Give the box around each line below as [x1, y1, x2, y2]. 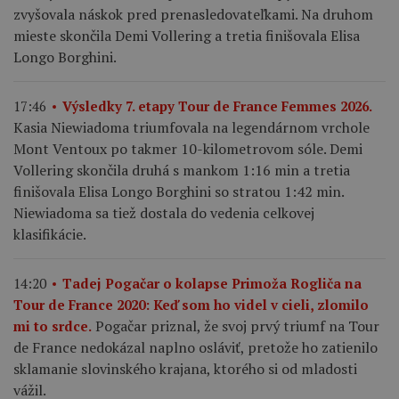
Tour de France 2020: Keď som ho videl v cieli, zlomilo [13, 295, 369, 313]
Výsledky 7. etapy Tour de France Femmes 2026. [62, 96, 372, 115]
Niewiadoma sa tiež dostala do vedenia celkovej [13, 202, 314, 223]
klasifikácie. [13, 224, 86, 244]
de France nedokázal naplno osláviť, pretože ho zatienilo [13, 337, 378, 357]
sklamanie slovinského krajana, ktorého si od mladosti [13, 358, 357, 379]
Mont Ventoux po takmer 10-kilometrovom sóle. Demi [13, 138, 362, 159]
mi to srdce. [13, 316, 92, 335]
